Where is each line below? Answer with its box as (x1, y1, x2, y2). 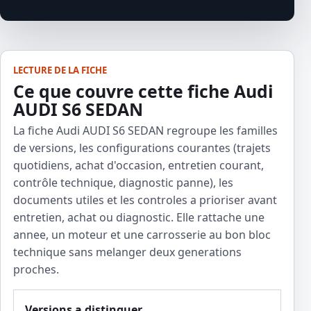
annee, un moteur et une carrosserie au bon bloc (13, 227, 271, 243)
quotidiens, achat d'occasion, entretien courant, (13, 158, 264, 174)
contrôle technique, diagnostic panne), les (13, 175, 233, 191)
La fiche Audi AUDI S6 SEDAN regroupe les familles (13, 123, 278, 139)
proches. (13, 262, 59, 278)
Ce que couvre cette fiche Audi (13, 79, 274, 103)
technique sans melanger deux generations (13, 244, 242, 260)
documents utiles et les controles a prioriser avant (13, 192, 277, 208)
